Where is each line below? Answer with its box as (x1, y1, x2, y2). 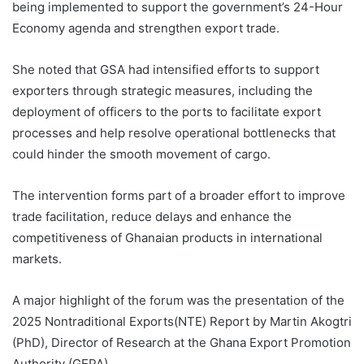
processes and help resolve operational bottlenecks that (12, 125, 336, 141)
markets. (12, 251, 62, 267)
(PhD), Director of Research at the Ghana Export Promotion (12, 335, 351, 351)
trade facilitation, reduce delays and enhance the (12, 209, 292, 225)
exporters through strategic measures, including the (12, 83, 313, 99)
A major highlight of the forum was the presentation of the (12, 292, 344, 309)
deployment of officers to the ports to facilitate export (12, 104, 321, 120)
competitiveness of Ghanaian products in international (12, 230, 323, 246)
